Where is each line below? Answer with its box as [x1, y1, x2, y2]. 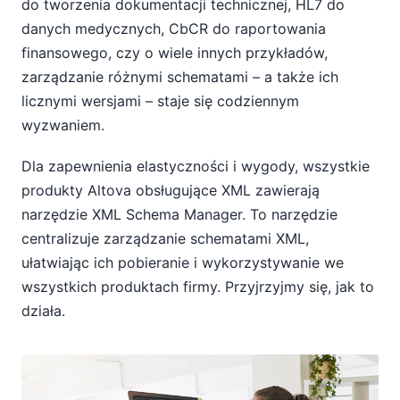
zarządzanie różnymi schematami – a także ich [21, 67, 338, 86]
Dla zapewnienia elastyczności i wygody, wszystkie [21, 156, 370, 175]
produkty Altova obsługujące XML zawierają [21, 180, 320, 199]
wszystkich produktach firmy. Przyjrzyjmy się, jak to [21, 277, 374, 296]
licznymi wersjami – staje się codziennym [21, 91, 299, 110]
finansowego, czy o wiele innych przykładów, [21, 43, 328, 62]
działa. [21, 301, 65, 320]
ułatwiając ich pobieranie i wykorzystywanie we [21, 253, 344, 271]
